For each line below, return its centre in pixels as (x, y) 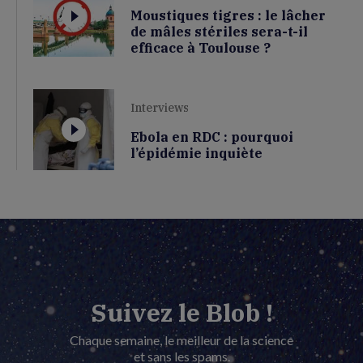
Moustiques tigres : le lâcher (228, 15)
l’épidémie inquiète (196, 153)
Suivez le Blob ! (181, 312)
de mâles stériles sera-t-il (219, 31)
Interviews (160, 107)
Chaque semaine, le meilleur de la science (181, 340)
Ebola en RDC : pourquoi (212, 137)
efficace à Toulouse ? (201, 47)
